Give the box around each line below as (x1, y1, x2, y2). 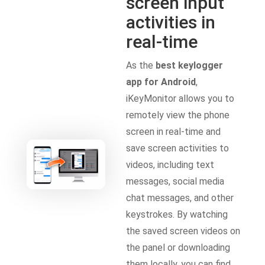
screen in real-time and (126, 125, 221, 137)
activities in (126, 11, 216, 33)
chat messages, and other (126, 192, 234, 203)
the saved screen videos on (126, 225, 241, 237)
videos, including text (126, 159, 215, 170)
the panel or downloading (126, 241, 231, 253)
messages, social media (126, 175, 225, 187)
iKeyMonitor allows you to (126, 92, 235, 104)
